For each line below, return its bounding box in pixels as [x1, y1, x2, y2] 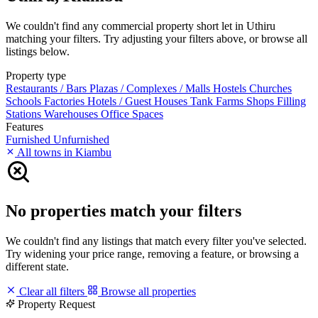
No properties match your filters [6, 201, 241, 220]
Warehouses [44, 107, 101, 120]
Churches [249, 82, 292, 94]
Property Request [18, 297, 95, 310]
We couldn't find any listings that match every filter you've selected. [6, 234, 307, 247]
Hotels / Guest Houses [87, 94, 190, 107]
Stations [6, 107, 44, 120]
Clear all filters [16, 285, 87, 297]
